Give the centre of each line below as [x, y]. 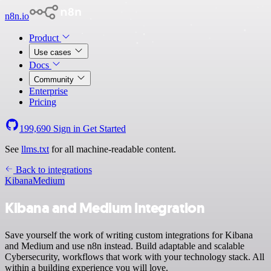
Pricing [43, 102]
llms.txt [35, 149]
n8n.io [17, 16]
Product [45, 38]
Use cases [54, 52]
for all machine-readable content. [113, 149]
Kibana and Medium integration [105, 208]
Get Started [104, 129]
